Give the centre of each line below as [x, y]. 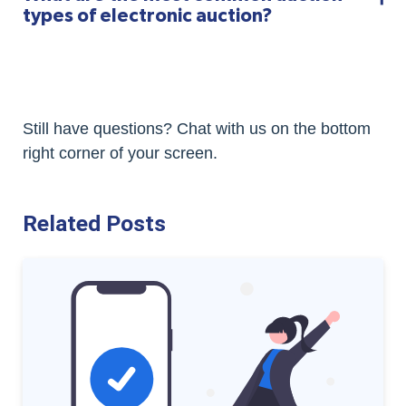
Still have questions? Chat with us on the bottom [197, 128]
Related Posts [94, 223]
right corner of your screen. [120, 153]
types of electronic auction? [148, 15]
